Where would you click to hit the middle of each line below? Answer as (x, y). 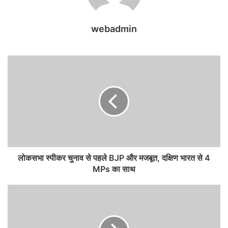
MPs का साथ (114, 169)
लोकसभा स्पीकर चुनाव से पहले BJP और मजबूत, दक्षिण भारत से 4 (114, 158)
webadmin (114, 29)
